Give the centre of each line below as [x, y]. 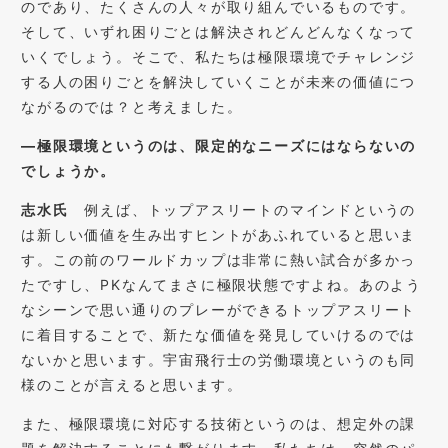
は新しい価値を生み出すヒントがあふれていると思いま [219, 234]
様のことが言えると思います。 [132, 384]
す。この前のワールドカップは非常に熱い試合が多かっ [219, 259]
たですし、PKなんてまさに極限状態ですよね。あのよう [222, 284]
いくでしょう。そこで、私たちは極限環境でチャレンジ [219, 56]
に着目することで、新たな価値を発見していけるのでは [219, 334]
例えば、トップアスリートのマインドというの [242, 209]
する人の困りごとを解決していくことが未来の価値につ [219, 81]
